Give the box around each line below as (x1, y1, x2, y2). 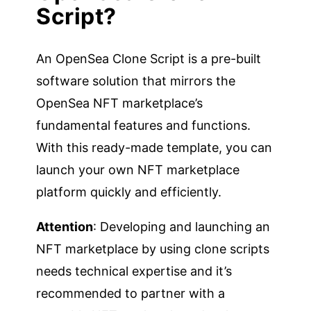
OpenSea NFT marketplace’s (36, 95, 203, 110)
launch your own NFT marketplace (36, 162, 240, 177)
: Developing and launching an (93, 219, 271, 234)
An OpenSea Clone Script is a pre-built (36, 51, 262, 66)
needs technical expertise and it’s (36, 263, 233, 278)
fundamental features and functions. (36, 117, 251, 133)
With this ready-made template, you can (36, 140, 273, 155)
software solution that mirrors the (36, 73, 236, 88)
